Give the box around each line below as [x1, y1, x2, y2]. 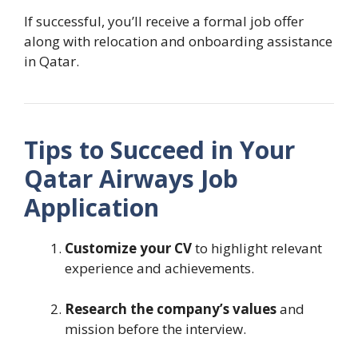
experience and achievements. [65, 259, 254, 278]
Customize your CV [65, 239, 192, 258]
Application [24, 191, 159, 225]
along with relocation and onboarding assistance [24, 32, 332, 51]
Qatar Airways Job [24, 162, 238, 196]
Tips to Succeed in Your [24, 133, 295, 167]
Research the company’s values [65, 299, 276, 318]
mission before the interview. [65, 319, 246, 338]
